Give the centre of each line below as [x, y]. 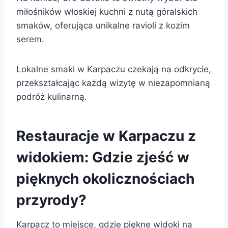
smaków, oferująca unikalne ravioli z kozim [103, 25]
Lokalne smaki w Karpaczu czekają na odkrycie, [114, 69]
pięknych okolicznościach [105, 178]
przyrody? [51, 200]
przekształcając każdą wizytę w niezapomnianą [113, 83]
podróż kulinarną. [52, 96]
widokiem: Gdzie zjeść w [103, 157]
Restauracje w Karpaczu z [106, 136]
